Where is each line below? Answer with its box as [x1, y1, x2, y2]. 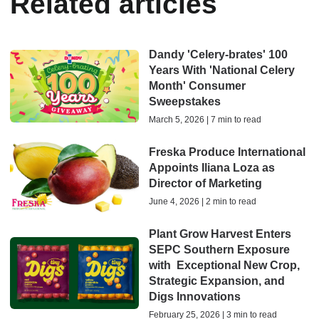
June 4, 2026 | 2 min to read [148, 196, 256, 206]
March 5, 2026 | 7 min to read [148, 115, 261, 125]
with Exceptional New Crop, [148, 258, 300, 271]
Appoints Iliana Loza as [148, 161, 275, 174]
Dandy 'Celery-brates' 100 [148, 48, 288, 61]
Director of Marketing [148, 177, 262, 189]
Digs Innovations [148, 290, 241, 303]
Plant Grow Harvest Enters [148, 227, 291, 240]
